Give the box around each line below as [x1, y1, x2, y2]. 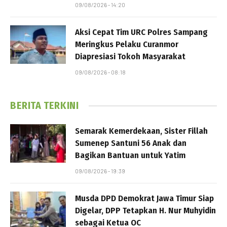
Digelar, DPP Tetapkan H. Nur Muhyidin [75, 205, 216, 216]
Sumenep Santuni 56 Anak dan [75, 138, 186, 149]
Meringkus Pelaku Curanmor [75, 39, 178, 50]
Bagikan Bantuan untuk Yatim [75, 150, 185, 161]
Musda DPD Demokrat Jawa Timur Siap [75, 193, 214, 204]
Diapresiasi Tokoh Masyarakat [75, 51, 185, 62]
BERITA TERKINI [10, 99, 79, 112]
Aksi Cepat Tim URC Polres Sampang [75, 27, 208, 38]
